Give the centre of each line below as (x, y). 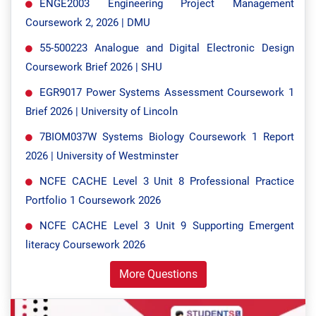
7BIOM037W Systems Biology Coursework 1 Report (167, 137)
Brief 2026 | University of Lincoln (102, 111)
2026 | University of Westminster (102, 156)
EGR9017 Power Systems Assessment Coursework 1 (167, 92)
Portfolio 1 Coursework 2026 (93, 200)
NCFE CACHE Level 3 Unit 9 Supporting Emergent (167, 226)
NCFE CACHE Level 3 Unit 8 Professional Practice (167, 181)
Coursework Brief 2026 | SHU (94, 67)
